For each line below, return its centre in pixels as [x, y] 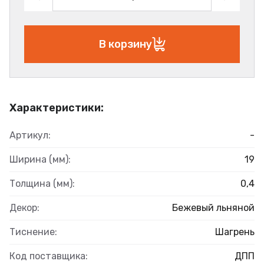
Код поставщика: [49, 256]
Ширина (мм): [40, 160]
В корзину [125, 44]
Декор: [24, 208]
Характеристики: [57, 108]
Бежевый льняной [213, 208]
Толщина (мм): [42, 184]
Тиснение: [33, 232]
